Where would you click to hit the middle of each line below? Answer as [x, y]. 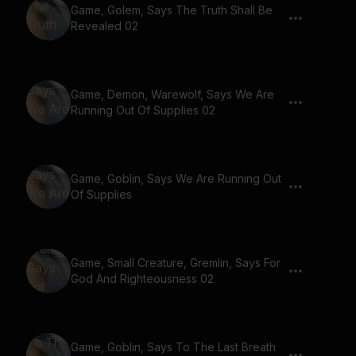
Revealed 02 [104, 26]
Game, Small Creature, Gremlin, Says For [176, 263]
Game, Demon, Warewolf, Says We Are [172, 94]
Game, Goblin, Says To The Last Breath [173, 347]
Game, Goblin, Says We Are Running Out [176, 178]
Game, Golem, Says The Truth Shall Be [172, 10]
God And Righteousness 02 [142, 279]
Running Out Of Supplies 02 [143, 110]
